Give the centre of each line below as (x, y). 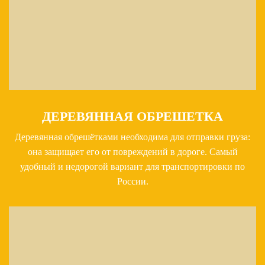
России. (132, 182)
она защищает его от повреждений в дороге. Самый (132, 152)
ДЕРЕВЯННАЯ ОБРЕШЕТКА (132, 117)
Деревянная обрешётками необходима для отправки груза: (132, 137)
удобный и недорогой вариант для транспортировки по (132, 167)
